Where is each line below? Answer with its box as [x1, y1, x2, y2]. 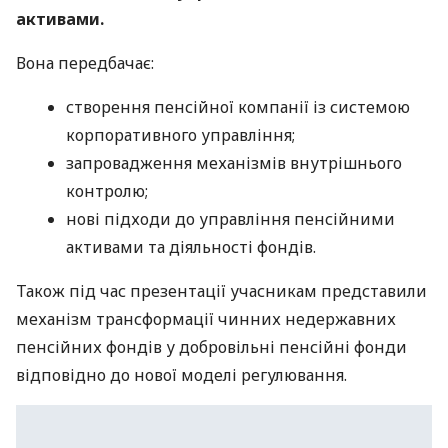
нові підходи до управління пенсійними [66, 208, 395, 231]
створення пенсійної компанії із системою [66, 96, 410, 119]
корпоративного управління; [66, 124, 295, 147]
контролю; [66, 180, 148, 203]
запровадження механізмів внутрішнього [66, 152, 402, 175]
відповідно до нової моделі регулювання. [16, 364, 347, 387]
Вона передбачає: [16, 52, 154, 75]
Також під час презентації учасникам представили [16, 280, 427, 303]
